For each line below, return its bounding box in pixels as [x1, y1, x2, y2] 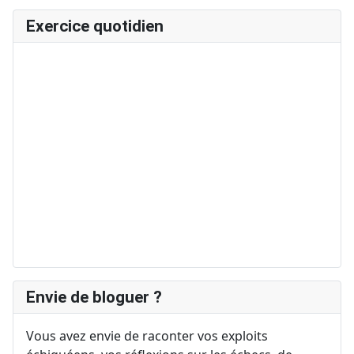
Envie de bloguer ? [26, 288, 162, 307]
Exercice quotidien [26, 17, 164, 36]
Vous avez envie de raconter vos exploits [26, 327, 268, 345]
